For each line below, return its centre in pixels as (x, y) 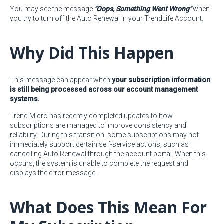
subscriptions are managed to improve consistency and (98, 125)
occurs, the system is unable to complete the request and (99, 163)
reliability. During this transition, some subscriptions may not (104, 135)
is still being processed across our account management (104, 89)
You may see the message (52, 9)
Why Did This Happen (92, 53)
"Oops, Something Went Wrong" (143, 9)
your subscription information (161, 80)
